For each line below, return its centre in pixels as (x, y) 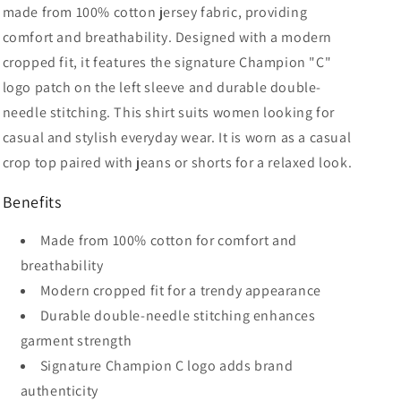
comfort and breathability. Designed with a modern (167, 37)
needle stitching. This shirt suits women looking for (168, 112)
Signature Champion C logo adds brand (166, 366)
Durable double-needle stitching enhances (178, 316)
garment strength (76, 341)
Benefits (32, 202)
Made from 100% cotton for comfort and (168, 240)
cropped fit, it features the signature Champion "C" (167, 62)
